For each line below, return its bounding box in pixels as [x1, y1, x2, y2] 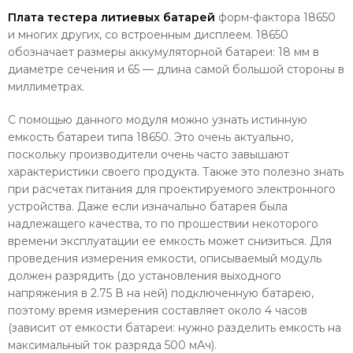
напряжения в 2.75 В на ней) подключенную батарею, [8, 285, 314, 300]
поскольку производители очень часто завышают [8, 147, 289, 162]
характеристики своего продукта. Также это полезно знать [8, 164, 344, 179]
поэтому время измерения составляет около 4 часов [8, 303, 307, 318]
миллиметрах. [8, 79, 87, 94]
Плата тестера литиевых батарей [8, 9, 215, 24]
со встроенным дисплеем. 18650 [102, 27, 288, 42]
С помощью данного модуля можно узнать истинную [8, 112, 307, 127]
